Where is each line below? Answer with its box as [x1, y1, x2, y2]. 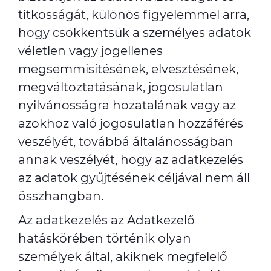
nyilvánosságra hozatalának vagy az [18, 98, 236, 113]
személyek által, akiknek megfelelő [18, 249, 227, 264]
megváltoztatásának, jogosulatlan [18, 80, 223, 94]
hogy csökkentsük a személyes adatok [18, 25, 251, 40]
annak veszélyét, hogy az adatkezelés [18, 152, 243, 167]
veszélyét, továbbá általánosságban [18, 134, 233, 149]
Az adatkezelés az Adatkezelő [18, 213, 195, 227]
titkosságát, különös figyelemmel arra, [18, 7, 249, 22]
